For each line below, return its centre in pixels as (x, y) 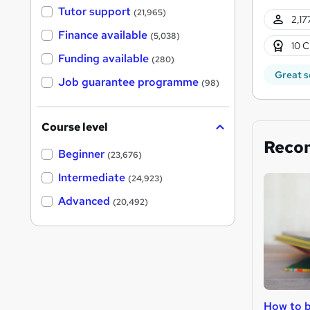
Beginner (81, 154)
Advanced (84, 201)
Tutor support (94, 12)
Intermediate (92, 178)
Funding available (103, 59)
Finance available (103, 35)
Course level (75, 127)
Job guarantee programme (128, 82)
